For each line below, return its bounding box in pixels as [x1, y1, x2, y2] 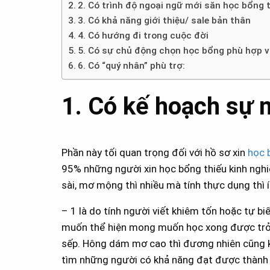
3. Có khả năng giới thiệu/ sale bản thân [78, 15, 251, 27]
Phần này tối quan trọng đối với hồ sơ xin [61, 146, 248, 159]
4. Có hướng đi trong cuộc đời [78, 30, 209, 42]
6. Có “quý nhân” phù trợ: [78, 60, 186, 72]
